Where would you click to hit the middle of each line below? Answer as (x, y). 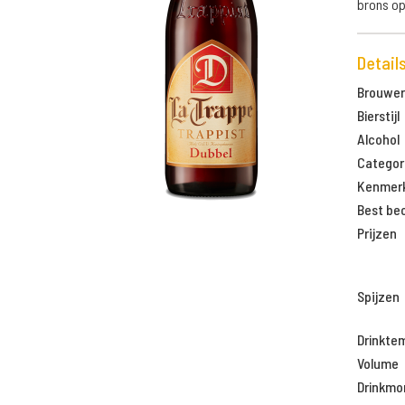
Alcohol (378, 139)
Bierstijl (378, 115)
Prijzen (377, 233)
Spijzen (378, 296)
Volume (377, 363)
